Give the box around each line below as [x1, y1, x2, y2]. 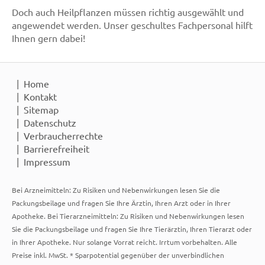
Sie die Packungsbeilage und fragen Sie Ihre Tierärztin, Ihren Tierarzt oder [12, 224, 252, 234]
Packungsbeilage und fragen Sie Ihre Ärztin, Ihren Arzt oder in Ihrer [12, 198, 231, 208]
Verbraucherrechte [24, 130, 103, 142]
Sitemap [24, 104, 59, 116]
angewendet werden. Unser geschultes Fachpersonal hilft [12, 19, 253, 31]
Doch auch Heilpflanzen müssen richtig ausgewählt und [12, 6, 244, 18]
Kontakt [24, 91, 57, 103]
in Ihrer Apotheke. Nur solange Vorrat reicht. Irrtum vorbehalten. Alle [12, 237, 237, 247]
